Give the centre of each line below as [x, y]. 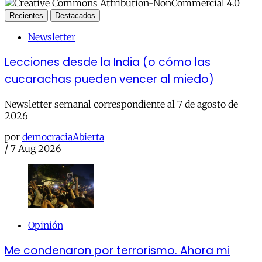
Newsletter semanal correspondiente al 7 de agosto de [121, 104]
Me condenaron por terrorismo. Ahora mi [117, 250]
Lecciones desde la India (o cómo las [108, 62]
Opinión [46, 225]
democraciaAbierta [63, 137]
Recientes [26, 15]
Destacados [75, 15]
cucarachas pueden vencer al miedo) [109, 79]
